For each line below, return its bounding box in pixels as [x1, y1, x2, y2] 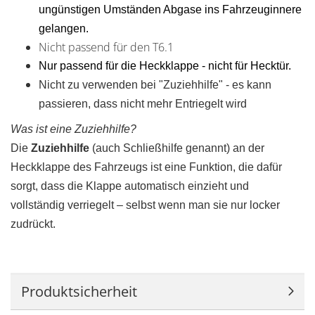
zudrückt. [11, 218, 56, 230]
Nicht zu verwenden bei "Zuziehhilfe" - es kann [39, 79, 271, 91]
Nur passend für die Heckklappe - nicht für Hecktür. [39, 60, 291, 72]
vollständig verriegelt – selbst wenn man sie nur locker [11, 199, 280, 211]
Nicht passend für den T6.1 [39, 39, 174, 55]
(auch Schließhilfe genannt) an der [89, 142, 264, 154]
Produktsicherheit [21, 282, 137, 301]
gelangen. [39, 22, 89, 34]
